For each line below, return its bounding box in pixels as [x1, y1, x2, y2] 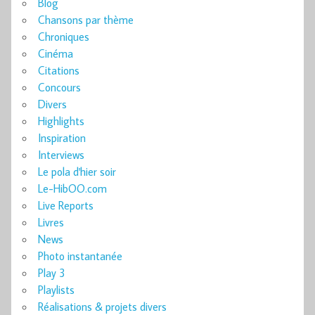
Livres [38, 215, 64, 230]
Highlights [38, 114, 84, 129]
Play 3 [38, 266, 65, 281]
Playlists [38, 283, 75, 297]
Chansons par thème [38, 13, 134, 27]
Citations [38, 63, 79, 78]
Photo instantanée [38, 249, 122, 264]
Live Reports [38, 198, 94, 213]
